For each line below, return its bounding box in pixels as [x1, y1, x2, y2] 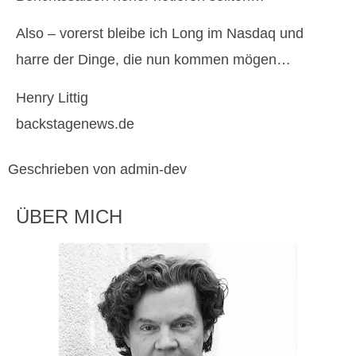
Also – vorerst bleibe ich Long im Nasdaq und [16, 25, 304, 42]
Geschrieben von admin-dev [8, 161, 187, 177]
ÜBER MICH [16, 205, 122, 227]
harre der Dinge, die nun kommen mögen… [16, 52, 291, 68]
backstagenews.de [16, 115, 134, 132]
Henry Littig [16, 89, 88, 106]
